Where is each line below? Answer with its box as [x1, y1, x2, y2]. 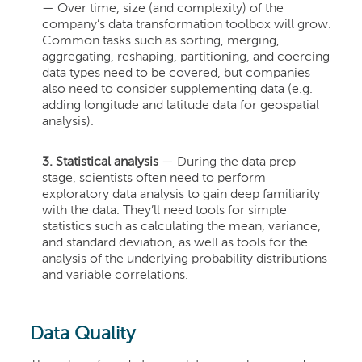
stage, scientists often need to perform [42, 171, 267, 185]
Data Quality [30, 324, 136, 343]
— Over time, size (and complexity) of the [42, 2, 284, 15]
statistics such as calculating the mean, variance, [42, 220, 322, 234]
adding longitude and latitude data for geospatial [42, 99, 320, 112]
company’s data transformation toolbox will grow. [42, 18, 332, 32]
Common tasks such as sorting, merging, [42, 34, 280, 48]
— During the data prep [162, 155, 297, 169]
